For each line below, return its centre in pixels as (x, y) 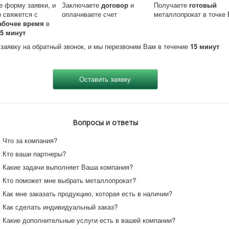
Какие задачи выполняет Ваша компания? (68, 167)
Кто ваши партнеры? (35, 153)
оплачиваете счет (90, 14)
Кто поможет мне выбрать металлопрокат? (70, 180)
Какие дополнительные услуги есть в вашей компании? (89, 220)
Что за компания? (30, 140)
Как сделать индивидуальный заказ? (60, 207)
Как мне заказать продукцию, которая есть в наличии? (88, 193)
